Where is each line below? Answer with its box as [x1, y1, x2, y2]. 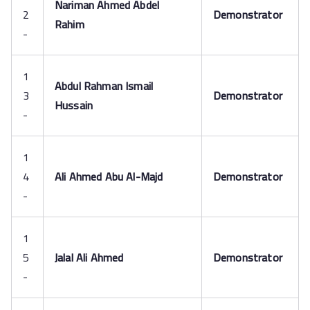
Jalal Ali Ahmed [55, 247, 124, 268]
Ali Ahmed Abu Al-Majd [55, 166, 163, 187]
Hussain [55, 95, 93, 116]
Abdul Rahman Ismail [55, 75, 154, 96]
